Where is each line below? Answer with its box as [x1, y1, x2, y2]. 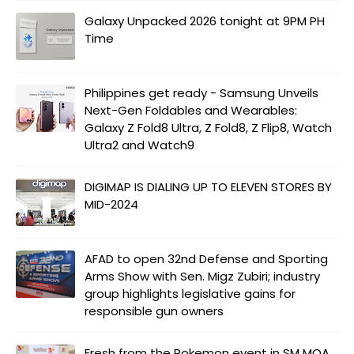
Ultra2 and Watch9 [85, 136, 194, 153]
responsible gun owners [85, 302, 224, 319]
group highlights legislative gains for [85, 284, 296, 302]
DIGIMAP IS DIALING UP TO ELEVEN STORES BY [85, 178, 332, 195]
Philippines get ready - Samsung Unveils [85, 84, 318, 101]
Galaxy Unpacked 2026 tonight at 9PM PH [85, 12, 325, 29]
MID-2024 [85, 195, 138, 213]
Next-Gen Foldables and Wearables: [85, 101, 297, 119]
